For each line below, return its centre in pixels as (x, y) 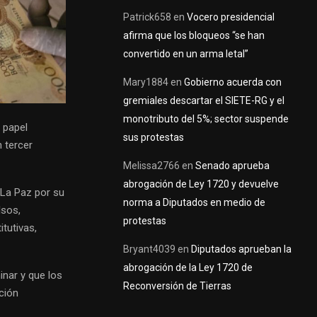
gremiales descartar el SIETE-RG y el (204, 100)
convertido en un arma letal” (186, 53)
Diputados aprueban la (241, 249)
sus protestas (154, 137)
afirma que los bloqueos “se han (194, 35)
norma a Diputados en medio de (194, 202)
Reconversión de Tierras (177, 286)
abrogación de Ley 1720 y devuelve (201, 184)
